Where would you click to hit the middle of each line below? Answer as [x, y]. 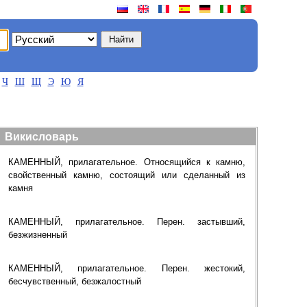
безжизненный [38, 235]
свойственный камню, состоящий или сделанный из [127, 175]
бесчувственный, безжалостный [75, 281]
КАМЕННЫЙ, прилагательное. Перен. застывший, [127, 222]
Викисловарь [42, 137]
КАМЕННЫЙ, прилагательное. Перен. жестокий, [127, 268]
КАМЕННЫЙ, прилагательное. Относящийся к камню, [127, 162]
